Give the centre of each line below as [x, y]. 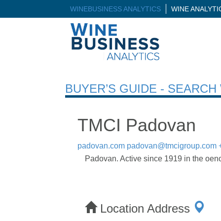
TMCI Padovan [137, 125]
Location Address [145, 208]
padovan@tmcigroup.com [172, 146]
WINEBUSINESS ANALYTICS [115, 9]
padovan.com [101, 146]
